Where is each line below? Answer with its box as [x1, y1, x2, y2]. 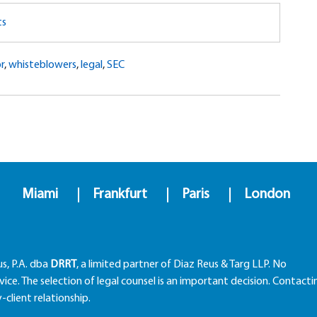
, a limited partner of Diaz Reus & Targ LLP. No [76, 259, 287, 271]
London [243, 188, 290, 202]
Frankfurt [92, 188, 147, 202]
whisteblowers [8, 59, 76, 71]
